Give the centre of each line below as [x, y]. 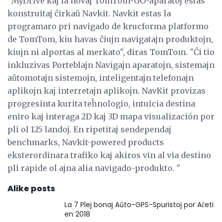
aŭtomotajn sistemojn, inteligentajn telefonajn [101, 78]
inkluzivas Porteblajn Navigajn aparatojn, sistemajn [111, 65]
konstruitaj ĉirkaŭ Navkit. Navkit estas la [89, 13]
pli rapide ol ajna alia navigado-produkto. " [94, 168]
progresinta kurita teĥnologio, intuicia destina [101, 103]
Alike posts [31, 188]
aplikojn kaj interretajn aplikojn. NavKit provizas [107, 90]
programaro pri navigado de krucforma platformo [108, 26]
